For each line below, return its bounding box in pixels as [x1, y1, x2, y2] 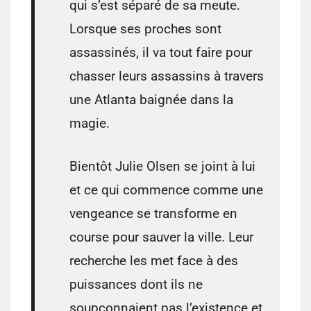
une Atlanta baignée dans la [69, 92, 233, 108]
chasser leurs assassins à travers [69, 68, 264, 85]
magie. [69, 115, 110, 132]
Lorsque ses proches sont [69, 21, 221, 37]
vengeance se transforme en [69, 205, 237, 222]
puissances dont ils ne [69, 276, 203, 293]
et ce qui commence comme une [69, 182, 263, 199]
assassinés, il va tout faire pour [69, 44, 252, 61]
